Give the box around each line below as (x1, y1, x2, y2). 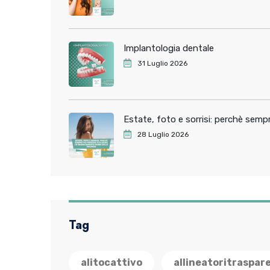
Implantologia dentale (124, 43, 214, 54)
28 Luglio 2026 (137, 130, 189, 139)
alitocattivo (81, 257, 142, 268)
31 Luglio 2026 (137, 59, 187, 67)
